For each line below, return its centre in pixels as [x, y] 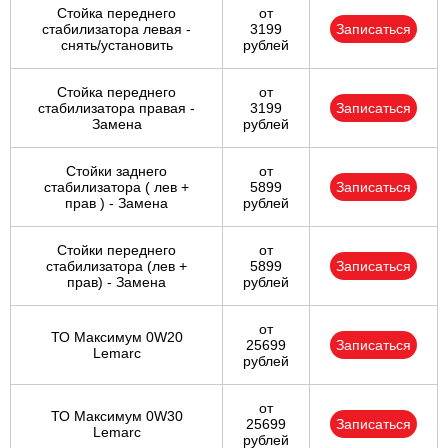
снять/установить [116, 45]
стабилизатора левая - [116, 29]
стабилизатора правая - [116, 108]
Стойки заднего [116, 171]
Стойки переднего [116, 250]
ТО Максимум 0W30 [116, 416]
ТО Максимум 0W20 [116, 337]
